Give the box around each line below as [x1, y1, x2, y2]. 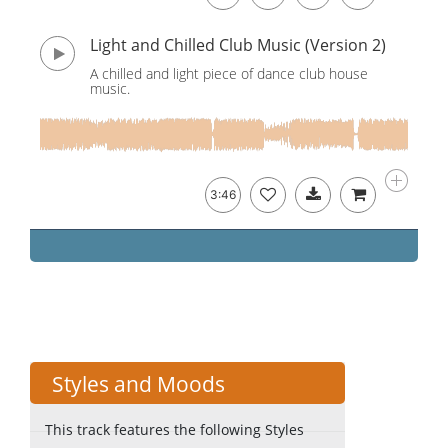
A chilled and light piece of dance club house [90, 64, 368, 83]
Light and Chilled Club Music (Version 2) [90, 34, 386, 56]
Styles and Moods [52, 370, 225, 398]
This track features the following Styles [45, 420, 304, 439]
